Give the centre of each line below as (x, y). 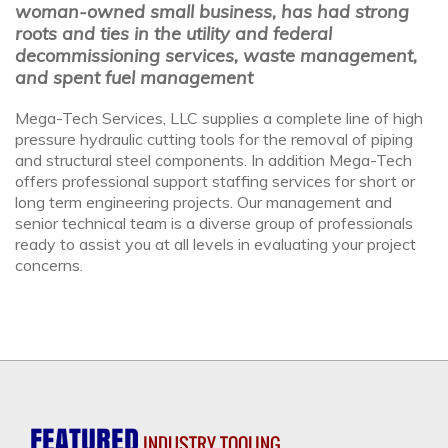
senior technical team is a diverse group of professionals (214, 223)
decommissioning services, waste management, (216, 55)
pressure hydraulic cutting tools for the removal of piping (214, 139)
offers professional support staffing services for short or (215, 181)
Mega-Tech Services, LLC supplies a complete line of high (219, 118)
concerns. (49, 265)
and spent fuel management (134, 77)
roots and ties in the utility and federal (173, 33)
